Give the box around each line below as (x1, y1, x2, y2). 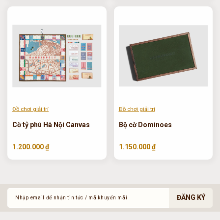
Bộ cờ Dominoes (118, 120, 172, 129)
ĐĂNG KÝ (176, 193, 205, 201)
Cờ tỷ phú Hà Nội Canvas (12, 120, 90, 129)
